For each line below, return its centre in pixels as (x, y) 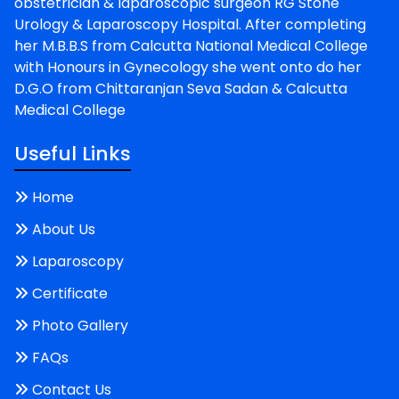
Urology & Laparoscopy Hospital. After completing (190, 24)
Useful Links (73, 153)
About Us (64, 229)
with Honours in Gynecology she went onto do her (188, 67)
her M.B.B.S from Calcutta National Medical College (191, 45)
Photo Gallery (80, 325)
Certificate (70, 293)
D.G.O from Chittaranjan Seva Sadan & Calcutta (181, 88)
